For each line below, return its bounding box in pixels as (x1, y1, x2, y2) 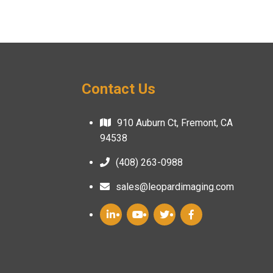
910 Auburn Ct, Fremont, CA (117, 117, 233, 129)
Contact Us (82, 80, 156, 97)
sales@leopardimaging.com (116, 181, 235, 193)
